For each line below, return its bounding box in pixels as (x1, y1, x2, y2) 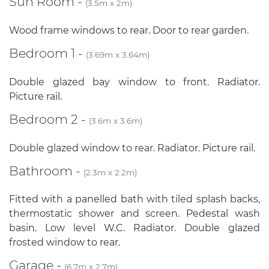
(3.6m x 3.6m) (89, 115, 142, 125)
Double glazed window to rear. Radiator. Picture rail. (9, 142, 255, 154)
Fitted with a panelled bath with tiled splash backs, (9, 193, 260, 205)
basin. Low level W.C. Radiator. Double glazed (9, 222, 260, 234)
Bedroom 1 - (9, 45, 86, 61)
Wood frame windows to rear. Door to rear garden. (9, 24, 249, 36)
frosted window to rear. (9, 237, 120, 249)
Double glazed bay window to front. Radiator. (9, 76, 260, 88)
